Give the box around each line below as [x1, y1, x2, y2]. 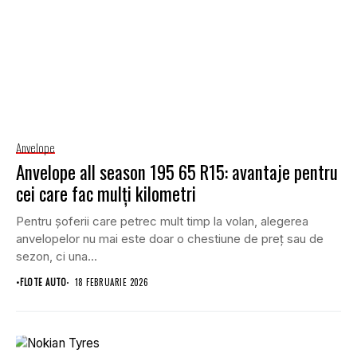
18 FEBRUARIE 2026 [74, 276, 149, 289]
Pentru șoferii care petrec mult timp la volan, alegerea [16, 214, 308, 229]
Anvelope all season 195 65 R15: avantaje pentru [16, 159, 338, 186]
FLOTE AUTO [20, 276, 67, 289]
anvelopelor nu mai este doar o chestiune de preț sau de [16, 231, 324, 247]
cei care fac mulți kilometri [16, 180, 196, 208]
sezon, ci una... [16, 249, 97, 265]
